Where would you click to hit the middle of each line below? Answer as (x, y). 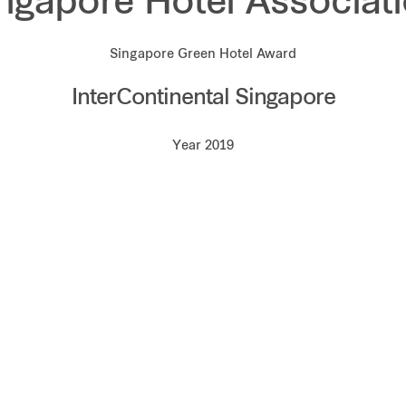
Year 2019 (203, 146)
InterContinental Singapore (203, 99)
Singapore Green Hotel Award (203, 55)
